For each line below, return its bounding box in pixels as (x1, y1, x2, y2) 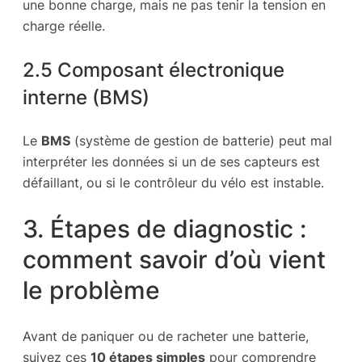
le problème (23, 276, 160, 305)
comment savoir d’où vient (23, 245, 326, 275)
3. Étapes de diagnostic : (23, 214, 306, 244)
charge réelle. (23, 17, 105, 34)
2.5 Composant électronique (23, 57, 284, 82)
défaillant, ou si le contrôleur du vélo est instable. (23, 175, 324, 192)
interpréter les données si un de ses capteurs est (23, 154, 320, 170)
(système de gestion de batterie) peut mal (70, 133, 332, 149)
